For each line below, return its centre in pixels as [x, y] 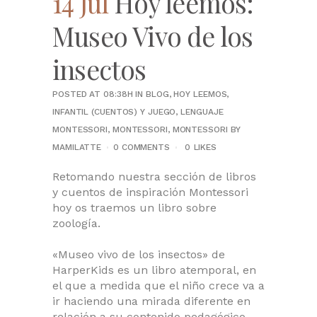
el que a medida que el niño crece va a [158, 286]
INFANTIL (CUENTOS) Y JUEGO [114, 112]
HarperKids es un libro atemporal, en [154, 270]
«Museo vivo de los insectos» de [139, 254]
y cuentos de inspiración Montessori [150, 192]
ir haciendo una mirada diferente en [151, 301]
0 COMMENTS [141, 147]
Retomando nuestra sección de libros [154, 177]
